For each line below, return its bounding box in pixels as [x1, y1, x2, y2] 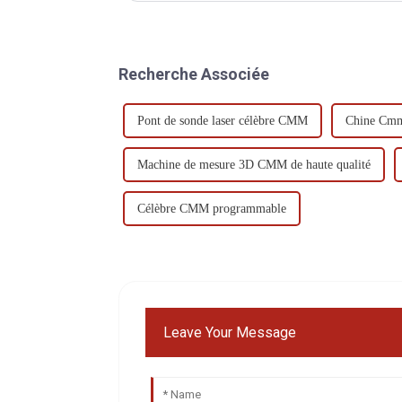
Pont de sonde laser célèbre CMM [137, 113, 308, 127]
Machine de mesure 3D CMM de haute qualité [137, 157, 371, 171]
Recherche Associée [118, 64, 269, 83]
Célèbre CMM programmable [137, 201, 286, 215]
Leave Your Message [163, 323, 297, 341]
